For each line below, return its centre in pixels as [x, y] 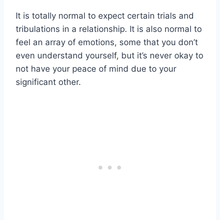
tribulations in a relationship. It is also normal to [109, 29]
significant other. [48, 82]
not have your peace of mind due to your [96, 69]
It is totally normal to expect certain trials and [105, 16]
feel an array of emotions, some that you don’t [107, 42]
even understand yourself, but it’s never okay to [110, 56]
